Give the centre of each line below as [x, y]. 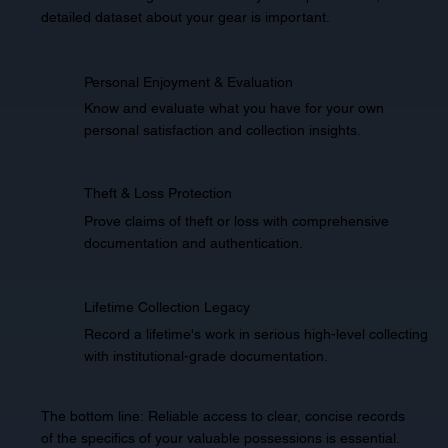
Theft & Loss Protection [157, 192]
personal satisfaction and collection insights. [222, 130]
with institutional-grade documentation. [205, 355]
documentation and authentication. [193, 242]
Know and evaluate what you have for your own [233, 108]
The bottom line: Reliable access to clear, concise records [222, 415]
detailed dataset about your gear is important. [185, 16]
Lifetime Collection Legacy [166, 307]
